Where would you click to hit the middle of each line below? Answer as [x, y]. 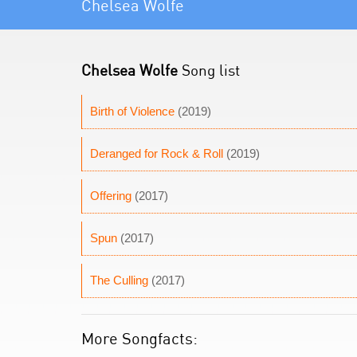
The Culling [119, 280]
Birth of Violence [132, 111]
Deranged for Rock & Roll [157, 153]
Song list [209, 70]
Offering [111, 196]
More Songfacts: [139, 338]
